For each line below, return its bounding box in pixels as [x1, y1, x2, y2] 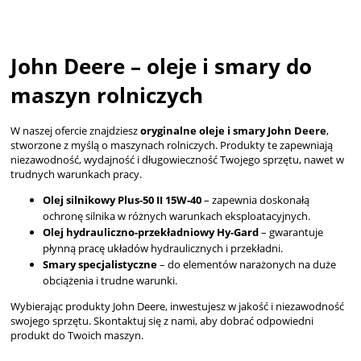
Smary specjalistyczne [43, 256, 157, 272]
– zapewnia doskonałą [201, 192, 309, 207]
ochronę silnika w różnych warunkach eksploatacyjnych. [43, 208, 310, 223]
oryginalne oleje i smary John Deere [140, 122, 326, 138]
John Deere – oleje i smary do [10, 51, 312, 81]
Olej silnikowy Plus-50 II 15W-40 [43, 192, 201, 207]
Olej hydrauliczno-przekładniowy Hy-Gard [43, 224, 259, 239]
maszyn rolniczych [10, 80, 203, 110]
